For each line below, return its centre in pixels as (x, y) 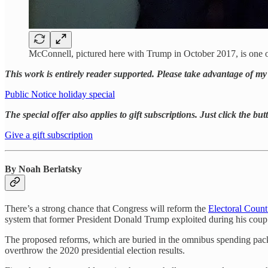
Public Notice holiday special (60, 94)
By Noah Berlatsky (43, 169)
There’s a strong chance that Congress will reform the (106, 209)
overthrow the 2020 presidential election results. (95, 251)
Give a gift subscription (49, 135)
